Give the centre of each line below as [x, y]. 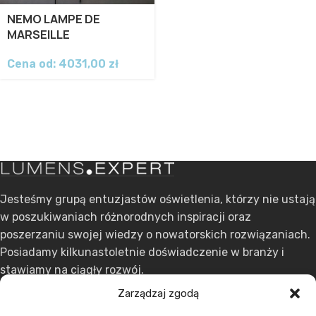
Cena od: [33, 64]
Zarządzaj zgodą [158, 293]
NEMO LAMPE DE [54, 19]
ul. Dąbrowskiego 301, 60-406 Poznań [103, 304]
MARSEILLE [38, 35]
